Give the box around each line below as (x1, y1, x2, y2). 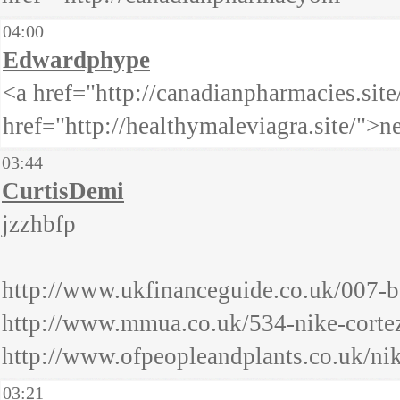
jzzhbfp (2, 211, 76, 237)
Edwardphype (3, 46, 150, 73)
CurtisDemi (2, 178, 124, 204)
